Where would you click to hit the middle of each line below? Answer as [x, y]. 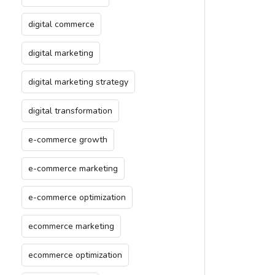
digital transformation [70, 111]
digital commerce [61, 24]
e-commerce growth [68, 140]
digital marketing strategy [78, 82]
